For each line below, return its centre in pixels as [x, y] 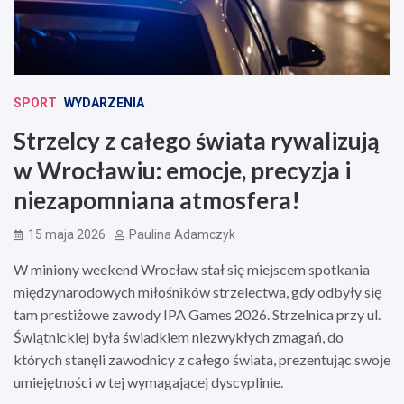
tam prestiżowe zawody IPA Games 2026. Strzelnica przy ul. [197, 314]
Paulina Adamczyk [182, 234]
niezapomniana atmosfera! [157, 200]
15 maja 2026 [67, 234]
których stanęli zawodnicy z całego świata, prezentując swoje [202, 359]
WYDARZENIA [104, 102]
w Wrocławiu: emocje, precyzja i [182, 170]
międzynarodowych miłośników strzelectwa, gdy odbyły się [197, 291]
